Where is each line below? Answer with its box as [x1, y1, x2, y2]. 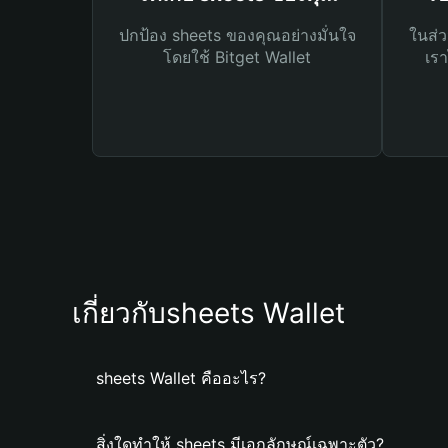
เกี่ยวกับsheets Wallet [72, 296, 345, 330]
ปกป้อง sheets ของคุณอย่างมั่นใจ [118, 25, 356, 45]
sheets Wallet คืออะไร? [96, 368, 266, 388]
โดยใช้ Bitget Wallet [163, 47, 311, 67]
